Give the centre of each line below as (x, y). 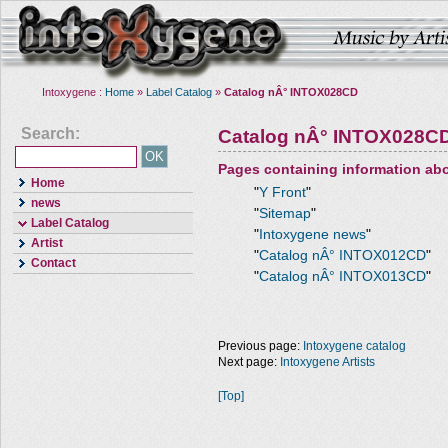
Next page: (249, 362)
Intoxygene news (312, 234)
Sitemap (285, 213)
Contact (53, 263)
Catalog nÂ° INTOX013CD (342, 276)
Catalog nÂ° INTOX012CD (342, 255)
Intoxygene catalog (354, 346)
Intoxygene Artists (327, 362)
